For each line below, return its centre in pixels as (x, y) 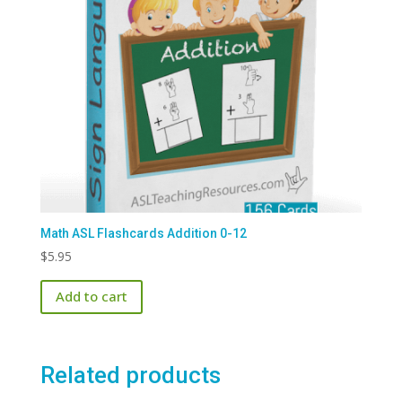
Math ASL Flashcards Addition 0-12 (143, 233)
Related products (130, 376)
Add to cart (91, 297)
